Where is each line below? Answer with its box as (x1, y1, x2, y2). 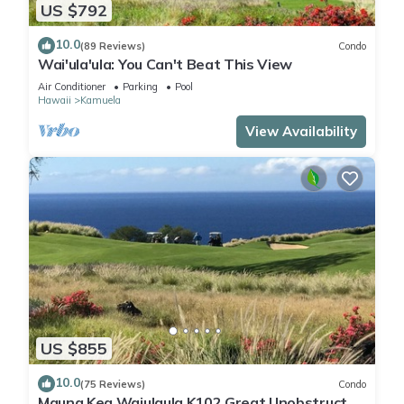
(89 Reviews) (80, 39, 145, 52)
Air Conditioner (38, 80, 106, 94)
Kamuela (80, 94, 121, 107)
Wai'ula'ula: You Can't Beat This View (38, 55, 293, 74)
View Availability (245, 123, 357, 141)
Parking (123, 80, 158, 94)
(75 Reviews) (80, 377, 145, 390)
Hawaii (38, 94, 71, 107)
